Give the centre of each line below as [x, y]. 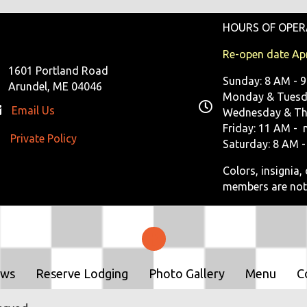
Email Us [33, 111]
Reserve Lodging [82, 273]
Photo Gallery [187, 273]
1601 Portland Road [58, 71]
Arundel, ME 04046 [55, 87]
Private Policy [43, 139]
